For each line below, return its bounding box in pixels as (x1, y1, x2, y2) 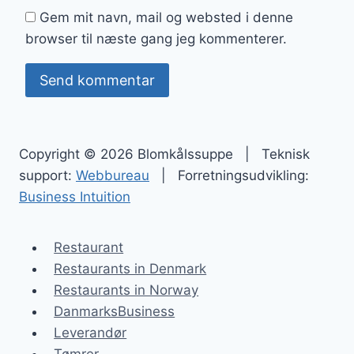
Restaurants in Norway (54, 281, 199, 298)
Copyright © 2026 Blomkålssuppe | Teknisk (19, 145, 310, 162)
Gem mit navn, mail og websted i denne (40, 9, 293, 26)
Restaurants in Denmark (54, 260, 207, 277)
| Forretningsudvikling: (149, 167, 309, 183)
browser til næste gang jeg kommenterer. (25, 31, 287, 47)
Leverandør (54, 324, 127, 341)
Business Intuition (19, 188, 130, 205)
